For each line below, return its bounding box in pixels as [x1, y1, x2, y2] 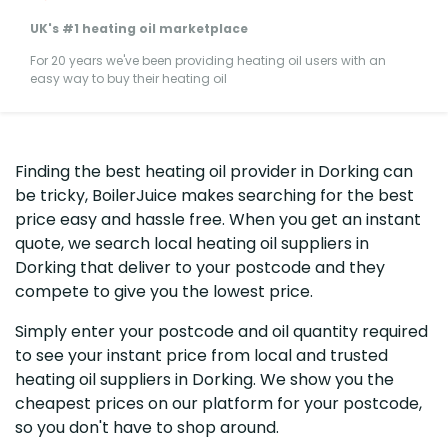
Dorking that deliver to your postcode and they [15, 255, 385, 279]
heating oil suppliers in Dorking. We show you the [15, 367, 394, 391]
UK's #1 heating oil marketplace [30, 19, 248, 37]
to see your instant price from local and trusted [15, 343, 388, 367]
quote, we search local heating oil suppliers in [15, 231, 369, 255]
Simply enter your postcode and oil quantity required [15, 319, 428, 343]
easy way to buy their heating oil [30, 69, 227, 87]
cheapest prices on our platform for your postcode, [15, 391, 422, 415]
